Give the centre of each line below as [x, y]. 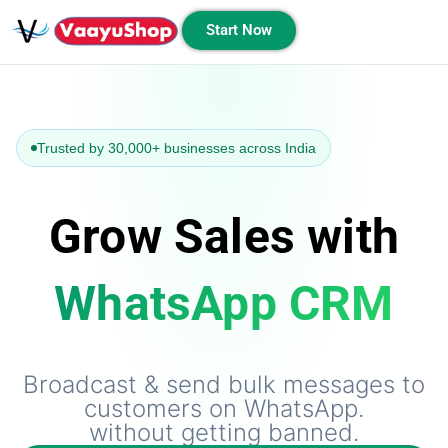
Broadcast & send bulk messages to [224, 385]
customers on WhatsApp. [224, 409]
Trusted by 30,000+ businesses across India [176, 148]
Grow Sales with [224, 237]
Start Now [239, 30]
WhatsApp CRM [224, 304]
